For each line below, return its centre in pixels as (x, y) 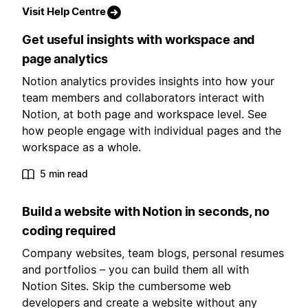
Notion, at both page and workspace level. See (144, 114)
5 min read (64, 174)
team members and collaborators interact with (143, 98)
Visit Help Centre (64, 12)
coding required (69, 231)
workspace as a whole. (81, 147)
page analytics (65, 59)
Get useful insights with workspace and (139, 40)
